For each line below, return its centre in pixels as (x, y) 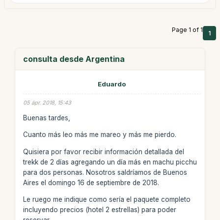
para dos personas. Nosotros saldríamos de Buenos (105, 172)
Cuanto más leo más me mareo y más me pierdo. (99, 135)
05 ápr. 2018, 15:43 (47, 103)
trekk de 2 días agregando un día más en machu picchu (110, 162)
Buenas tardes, (46, 118)
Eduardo (112, 84)
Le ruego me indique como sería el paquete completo (107, 199)
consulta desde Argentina (74, 59)
